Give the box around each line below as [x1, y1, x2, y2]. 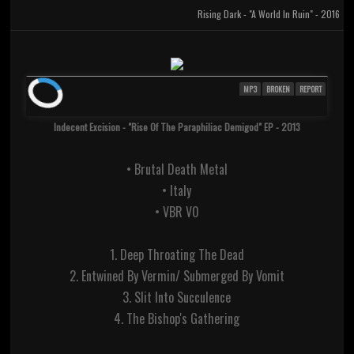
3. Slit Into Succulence [122, 288, 232, 307]
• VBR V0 [154, 202, 199, 222]
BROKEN [266, 83, 291, 96]
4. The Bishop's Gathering [114, 309, 240, 329]
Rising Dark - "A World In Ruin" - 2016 [198, 7, 341, 21]
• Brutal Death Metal [126, 160, 228, 179]
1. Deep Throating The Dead [109, 245, 244, 265]
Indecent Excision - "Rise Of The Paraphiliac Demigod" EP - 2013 [53, 120, 300, 134]
